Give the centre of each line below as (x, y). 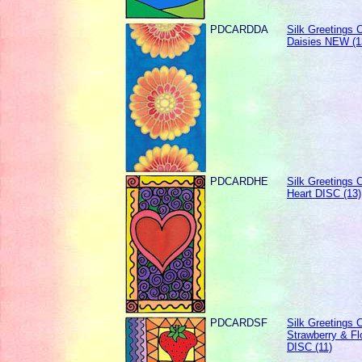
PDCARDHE (240, 182)
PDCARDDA (240, 30)
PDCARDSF (239, 323)
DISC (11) (310, 347)
